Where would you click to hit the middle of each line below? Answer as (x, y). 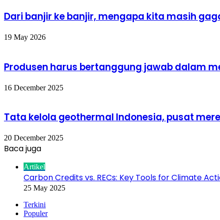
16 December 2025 (34, 87)
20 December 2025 (34, 137)
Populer (36, 213)
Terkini (35, 204)
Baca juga (23, 148)
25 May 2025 (44, 188)
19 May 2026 (25, 37)
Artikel (34, 166)
